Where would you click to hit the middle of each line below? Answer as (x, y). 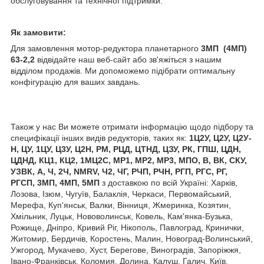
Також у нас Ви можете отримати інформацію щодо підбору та (132, 126)
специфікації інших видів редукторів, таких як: (100, 138)
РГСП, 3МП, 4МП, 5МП (56, 182)
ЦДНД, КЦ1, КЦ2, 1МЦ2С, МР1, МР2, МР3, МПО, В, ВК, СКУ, (129, 160)
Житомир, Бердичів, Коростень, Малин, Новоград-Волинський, (132, 238)
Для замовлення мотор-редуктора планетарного (106, 48)
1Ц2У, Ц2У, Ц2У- (220, 138)
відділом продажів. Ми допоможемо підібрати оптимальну (123, 70)
